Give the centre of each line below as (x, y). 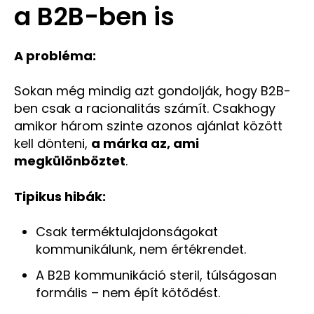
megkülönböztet (70, 161)
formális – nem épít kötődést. (128, 293)
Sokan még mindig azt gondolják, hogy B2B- (152, 91)
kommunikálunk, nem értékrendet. (141, 249)
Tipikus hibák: (60, 196)
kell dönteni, (53, 144)
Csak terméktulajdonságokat (127, 231)
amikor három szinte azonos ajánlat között (148, 126)
